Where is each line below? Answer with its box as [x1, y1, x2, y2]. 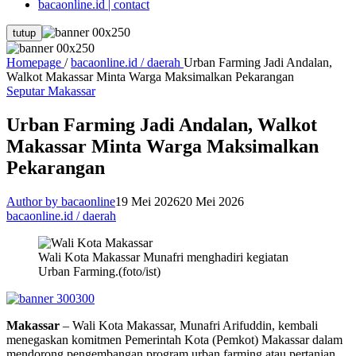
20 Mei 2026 [180, 195, 244, 209]
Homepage [6, 56, 61, 70]
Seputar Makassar [6, 84, 95, 99]
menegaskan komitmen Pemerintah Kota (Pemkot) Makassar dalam [6, 333, 342, 347]
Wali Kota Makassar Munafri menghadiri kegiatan [38, 250, 288, 265]
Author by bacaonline [6, 195, 115, 209]
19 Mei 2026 [115, 195, 180, 209]
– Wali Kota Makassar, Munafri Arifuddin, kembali [60, 319, 318, 333]
